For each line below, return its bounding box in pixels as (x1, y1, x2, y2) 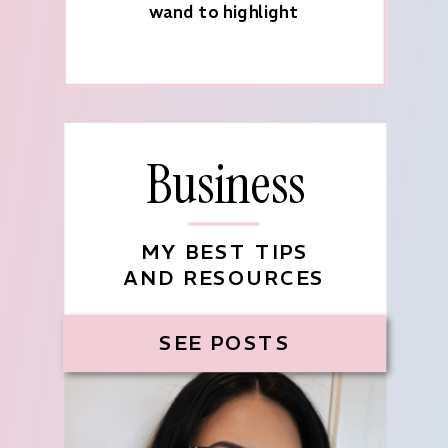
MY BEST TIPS (140, 239, 309, 265)
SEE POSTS (159, 330, 291, 356)
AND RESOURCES (124, 265, 325, 292)
